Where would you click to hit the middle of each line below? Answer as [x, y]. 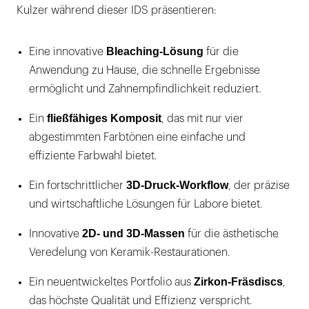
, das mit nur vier [202, 118]
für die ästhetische [232, 233]
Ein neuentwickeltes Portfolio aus [111, 282]
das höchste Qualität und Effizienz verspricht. [141, 300]
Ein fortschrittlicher [78, 185]
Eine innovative [68, 51]
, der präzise [259, 185]
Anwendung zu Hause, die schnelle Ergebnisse [144, 70]
